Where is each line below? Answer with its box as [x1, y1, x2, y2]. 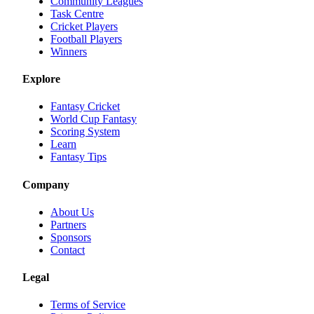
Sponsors [50, 231, 91, 243]
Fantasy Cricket [50, 100, 120, 113]
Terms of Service [50, 299, 125, 311]
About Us [50, 205, 94, 218]
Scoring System [50, 125, 120, 138]
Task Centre [50, 7, 104, 20]
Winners [50, 45, 87, 57]
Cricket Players [50, 20, 118, 32]
